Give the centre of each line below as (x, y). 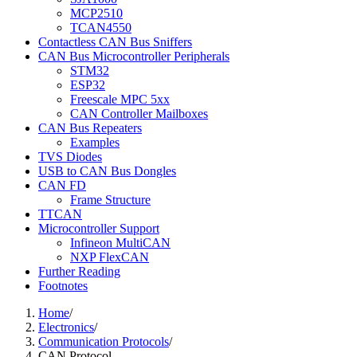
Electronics (66, 327)
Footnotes (63, 285)
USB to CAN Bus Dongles (107, 171)
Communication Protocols (104, 341)
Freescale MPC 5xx (120, 99)
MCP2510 (96, 13)
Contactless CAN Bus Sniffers (115, 41)
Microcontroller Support (99, 228)
